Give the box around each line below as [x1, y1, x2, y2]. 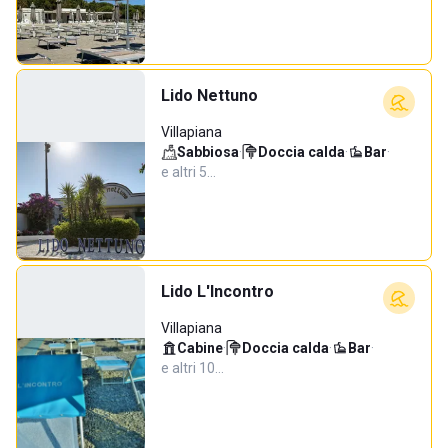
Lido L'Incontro [161, 282, 274, 301]
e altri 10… [161, 360, 224, 376]
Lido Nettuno [161, 86, 258, 105]
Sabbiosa [177, 144, 239, 160]
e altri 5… [161, 164, 216, 180]
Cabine [177, 340, 223, 356]
